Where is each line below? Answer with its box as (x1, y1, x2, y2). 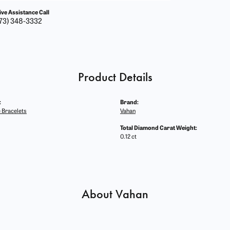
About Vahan (82, 187, 148, 202)
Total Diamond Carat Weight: (120, 125, 197, 132)
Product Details (78, 70, 152, 85)
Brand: (120, 100, 139, 106)
